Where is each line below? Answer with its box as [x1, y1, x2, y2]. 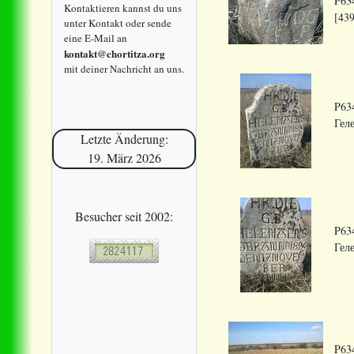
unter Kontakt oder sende [64, 15, 171, 30]
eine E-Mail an [64, 30, 127, 45]
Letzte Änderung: [80, 130, 168, 148]
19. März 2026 [87, 149, 161, 167]
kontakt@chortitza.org [64, 45, 165, 61]
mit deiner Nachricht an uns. [64, 61, 184, 76]
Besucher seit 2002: [75, 207, 173, 224]
